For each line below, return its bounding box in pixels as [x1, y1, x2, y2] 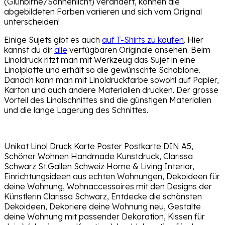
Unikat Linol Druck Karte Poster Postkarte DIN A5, [4, 141, 193, 151]
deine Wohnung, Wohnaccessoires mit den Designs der [4, 181, 212, 191]
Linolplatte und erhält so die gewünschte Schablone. [4, 64, 200, 75]
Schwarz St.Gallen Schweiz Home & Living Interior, [4, 161, 194, 171]
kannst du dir [4, 44, 54, 55]
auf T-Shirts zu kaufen [102, 34, 184, 45]
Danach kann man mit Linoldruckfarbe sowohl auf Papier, [4, 74, 219, 85]
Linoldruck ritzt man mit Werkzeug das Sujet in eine [4, 54, 195, 65]
